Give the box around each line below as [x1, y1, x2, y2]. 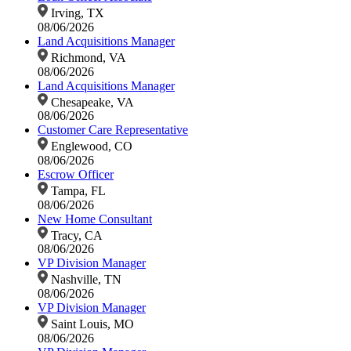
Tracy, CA [47, 228, 103, 242]
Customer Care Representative [38, 123, 188, 137]
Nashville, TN [47, 273, 121, 287]
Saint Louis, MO [47, 317, 134, 331]
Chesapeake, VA [47, 95, 134, 109]
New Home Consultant [38, 212, 152, 226]
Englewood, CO [47, 139, 132, 153]
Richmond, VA [47, 50, 126, 64]
